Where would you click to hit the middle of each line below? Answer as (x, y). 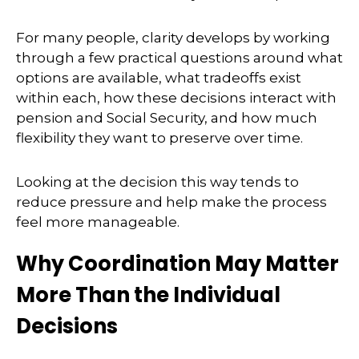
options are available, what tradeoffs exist (159, 77)
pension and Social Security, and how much (167, 117)
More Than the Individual (148, 294)
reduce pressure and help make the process (171, 202)
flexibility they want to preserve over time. (159, 137)
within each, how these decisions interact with (176, 97)
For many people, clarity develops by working (173, 37)
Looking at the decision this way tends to (157, 182)
